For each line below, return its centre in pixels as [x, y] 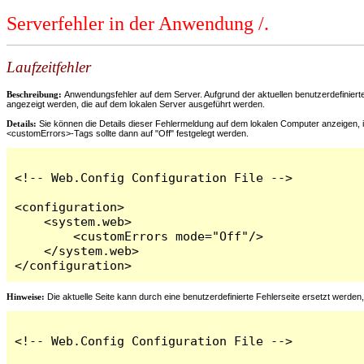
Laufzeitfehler [49, 67]
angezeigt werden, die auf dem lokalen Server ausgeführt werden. [136, 104]
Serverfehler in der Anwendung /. [138, 24]
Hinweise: [26, 296]
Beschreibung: [35, 94]
